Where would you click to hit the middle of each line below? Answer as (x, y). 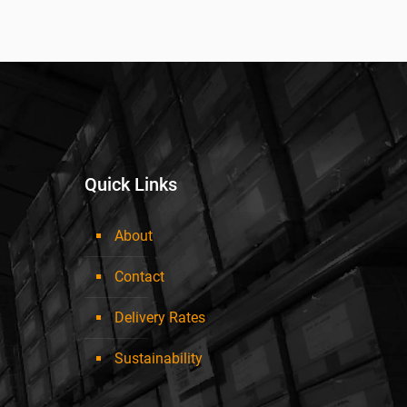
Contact (139, 277)
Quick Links (131, 185)
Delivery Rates (160, 318)
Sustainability (159, 359)
